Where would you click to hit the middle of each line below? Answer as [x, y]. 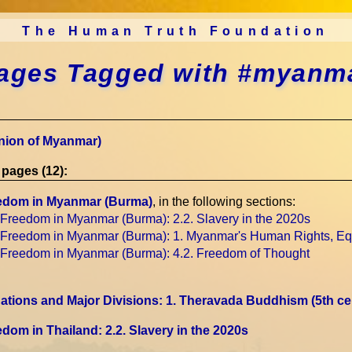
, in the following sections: [224, 202]
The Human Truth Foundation [176, 31]
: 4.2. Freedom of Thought [238, 254]
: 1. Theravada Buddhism [235, 301]
